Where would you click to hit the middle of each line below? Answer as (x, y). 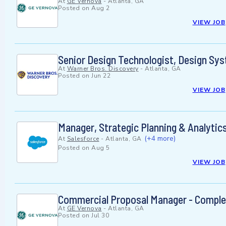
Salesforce (83, 139)
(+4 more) (160, 139)
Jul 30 (100, 216)
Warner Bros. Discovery (103, 69)
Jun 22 (101, 76)
